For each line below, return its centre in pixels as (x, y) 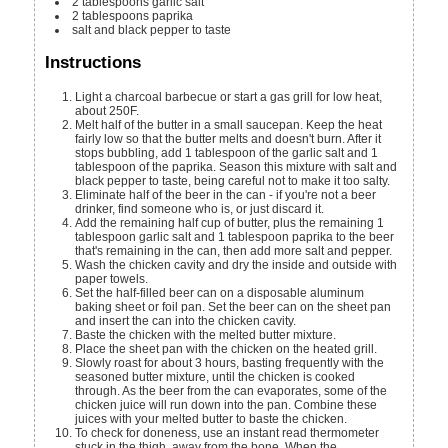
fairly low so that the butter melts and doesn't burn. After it (228, 139)
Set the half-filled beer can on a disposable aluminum (220, 293)
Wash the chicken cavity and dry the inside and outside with (236, 265)
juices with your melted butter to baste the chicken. (211, 419)
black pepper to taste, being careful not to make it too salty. (233, 181)
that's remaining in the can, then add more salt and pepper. (234, 251)
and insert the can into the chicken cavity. (186, 321)
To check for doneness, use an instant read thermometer (227, 433)
